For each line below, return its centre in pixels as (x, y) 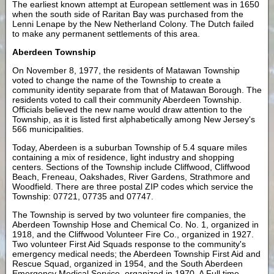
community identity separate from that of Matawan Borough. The (137, 90)
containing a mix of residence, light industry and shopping (123, 157)
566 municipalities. (48, 129)
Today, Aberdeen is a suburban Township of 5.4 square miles (130, 148)
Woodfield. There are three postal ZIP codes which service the (133, 187)
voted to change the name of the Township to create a (117, 80)
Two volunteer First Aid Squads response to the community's (129, 244)
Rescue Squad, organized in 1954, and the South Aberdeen (128, 264)
